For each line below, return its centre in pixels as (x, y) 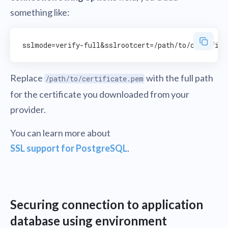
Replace (27, 78)
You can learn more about (60, 133)
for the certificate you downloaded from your (100, 94)
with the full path (179, 78)
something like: (40, 12)
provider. (28, 109)
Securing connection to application (107, 204)
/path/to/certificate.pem (94, 79)
